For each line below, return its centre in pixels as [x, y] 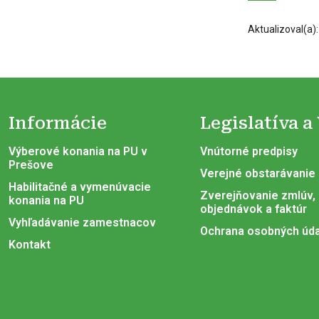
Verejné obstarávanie [257, 174]
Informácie [58, 124]
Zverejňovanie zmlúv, [257, 196]
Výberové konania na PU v [78, 152]
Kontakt [30, 245]
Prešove [31, 165]
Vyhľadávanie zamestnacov [82, 223]
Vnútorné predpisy [249, 152]
